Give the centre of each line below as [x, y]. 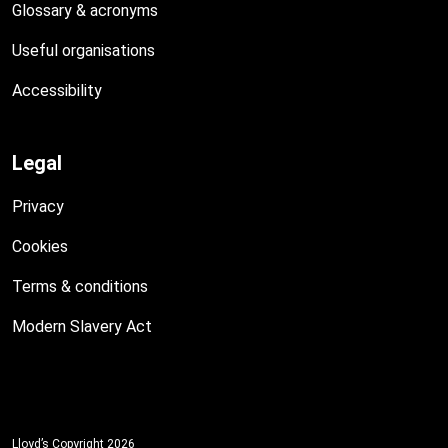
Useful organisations [83, 50]
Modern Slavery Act [82, 326]
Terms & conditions [80, 286]
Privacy [38, 206]
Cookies [40, 246]
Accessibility [57, 90]
